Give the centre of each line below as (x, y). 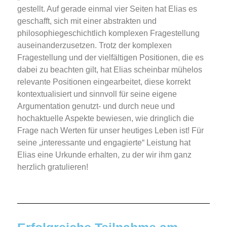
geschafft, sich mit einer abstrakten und (87, 21)
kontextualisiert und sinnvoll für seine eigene (97, 94)
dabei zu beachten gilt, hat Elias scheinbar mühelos (110, 70)
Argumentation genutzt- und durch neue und (96, 106)
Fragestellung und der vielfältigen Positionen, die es (110, 58)
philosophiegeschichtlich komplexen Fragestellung (108, 33)
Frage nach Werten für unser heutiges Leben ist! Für (110, 131)
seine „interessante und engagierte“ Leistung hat (104, 143)
